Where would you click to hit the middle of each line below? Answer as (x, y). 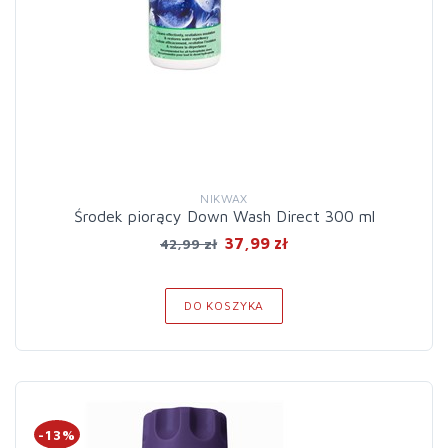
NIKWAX (224, 198)
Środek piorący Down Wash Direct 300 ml (224, 216)
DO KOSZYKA (224, 305)
